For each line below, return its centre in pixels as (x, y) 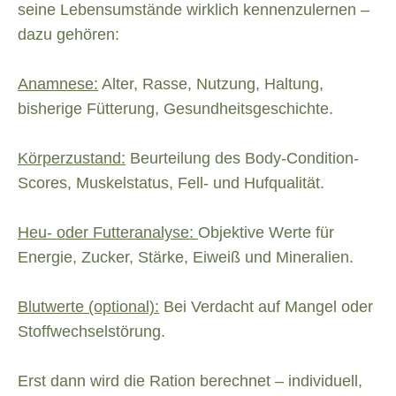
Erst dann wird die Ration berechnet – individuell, (190, 381)
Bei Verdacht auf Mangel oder (266, 307)
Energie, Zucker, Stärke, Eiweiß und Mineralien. (186, 258)
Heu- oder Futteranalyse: (108, 233)
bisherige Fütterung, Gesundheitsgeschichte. (175, 109)
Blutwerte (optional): (88, 307)
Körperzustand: (72, 159)
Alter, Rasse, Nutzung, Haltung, (211, 84)
